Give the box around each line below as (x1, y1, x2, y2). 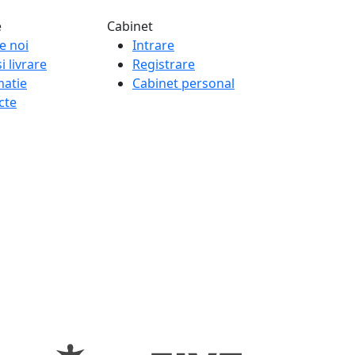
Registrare (132, 55, 195, 73)
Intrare (132, 36, 174, 54)
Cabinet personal (132, 74, 235, 92)
